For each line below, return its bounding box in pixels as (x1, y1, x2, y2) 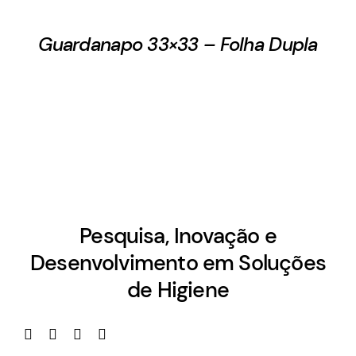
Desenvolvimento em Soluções (30, 249, 326, 277)
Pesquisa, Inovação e (79, 222, 277, 250)
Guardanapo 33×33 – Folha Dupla (38, 31, 318, 56)
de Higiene (127, 276, 229, 304)
